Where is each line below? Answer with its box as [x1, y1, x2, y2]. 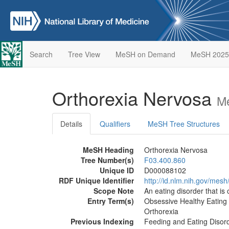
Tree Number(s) [81, 155, 134, 165]
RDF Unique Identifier [59, 175, 134, 186]
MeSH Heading [83, 145, 134, 155]
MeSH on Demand [115, 49, 175, 59]
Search [29, 49, 53, 59]
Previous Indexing [71, 216, 134, 226]
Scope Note [94, 186, 134, 196]
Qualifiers [100, 119, 130, 129]
